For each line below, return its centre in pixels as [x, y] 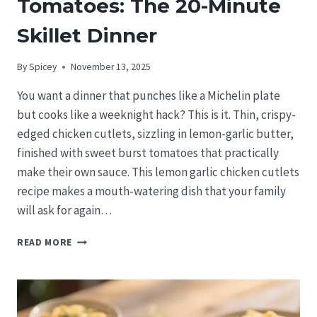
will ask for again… [64, 211]
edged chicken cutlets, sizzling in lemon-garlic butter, [155, 134]
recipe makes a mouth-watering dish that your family [151, 191]
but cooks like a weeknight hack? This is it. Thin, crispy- [156, 115]
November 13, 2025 [111, 67]
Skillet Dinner [87, 35]
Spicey [43, 67]
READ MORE [45, 243]
